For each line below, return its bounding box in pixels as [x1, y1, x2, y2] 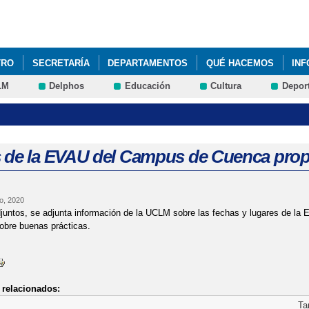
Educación [124, 81, 170, 92]
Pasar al [114, 2, 148, 12]
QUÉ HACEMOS [206, 57, 274, 68]
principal [114, 28, 148, 39]
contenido [114, 15, 153, 26]
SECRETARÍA [32, 57, 90, 68]
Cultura [210, 81, 242, 92]
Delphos [49, 81, 85, 92]
